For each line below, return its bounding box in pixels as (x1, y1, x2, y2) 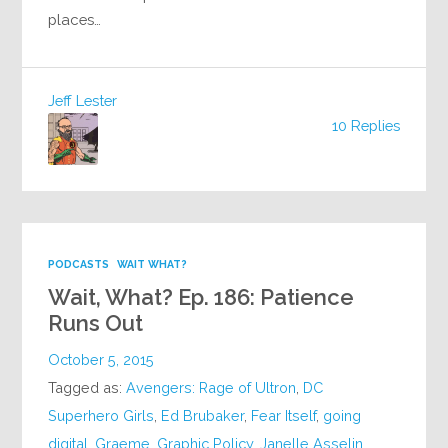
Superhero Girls (48, 407, 155, 425)
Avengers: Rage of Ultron (126, 379, 297, 397)
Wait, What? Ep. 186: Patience (48, 284, 355, 311)
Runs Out (48, 310, 144, 337)
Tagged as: (48, 379, 127, 397)
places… (48, 11, 102, 29)
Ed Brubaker (161, 407, 245, 425)
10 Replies (331, 117, 400, 135)
